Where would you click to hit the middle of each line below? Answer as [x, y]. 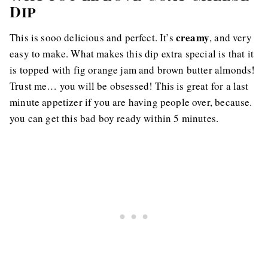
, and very [231, 37]
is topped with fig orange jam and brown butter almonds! [133, 70]
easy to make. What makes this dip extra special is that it [132, 54]
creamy [193, 37]
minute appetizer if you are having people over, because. [131, 102]
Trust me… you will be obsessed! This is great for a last [129, 86]
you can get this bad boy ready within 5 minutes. [114, 118]
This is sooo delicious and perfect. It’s [93, 37]
